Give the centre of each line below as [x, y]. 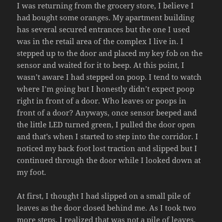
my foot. [32, 172]
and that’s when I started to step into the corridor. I [108, 136]
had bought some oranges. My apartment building [106, 17]
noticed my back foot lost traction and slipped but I [107, 148]
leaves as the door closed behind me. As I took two [107, 207]
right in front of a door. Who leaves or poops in [102, 100]
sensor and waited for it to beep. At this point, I [101, 65]
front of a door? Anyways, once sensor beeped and [107, 112]
